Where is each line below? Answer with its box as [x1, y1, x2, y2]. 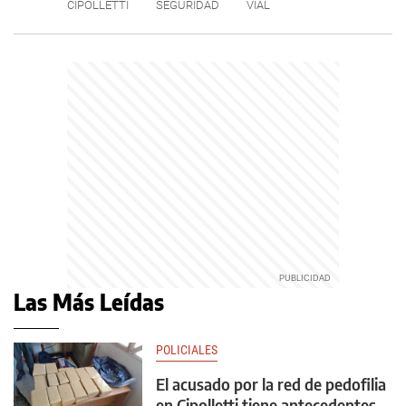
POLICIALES [156, 343, 217, 358]
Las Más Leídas [14, 288, 164, 316]
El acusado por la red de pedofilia [156, 373, 386, 395]
